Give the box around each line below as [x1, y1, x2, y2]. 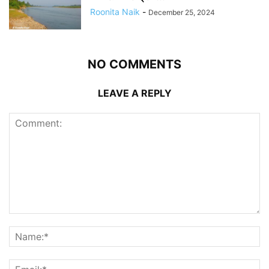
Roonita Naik [90, 6, 140, 17]
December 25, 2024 [148, 7, 215, 17]
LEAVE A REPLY [97, 86, 172, 99]
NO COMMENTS [88, 56, 181, 71]
